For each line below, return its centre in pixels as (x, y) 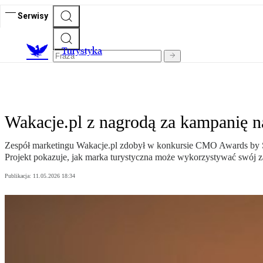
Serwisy (33, 16)
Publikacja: (19, 176)
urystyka (85, 51)
